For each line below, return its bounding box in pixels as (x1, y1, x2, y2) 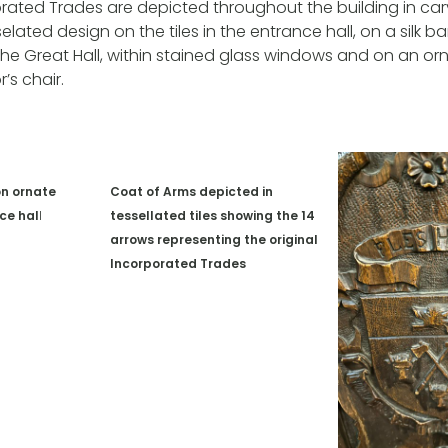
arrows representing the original (110, 230, 319, 248)
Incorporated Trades (110, 254, 247, 272)
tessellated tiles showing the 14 (110, 206, 316, 224)
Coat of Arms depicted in (110, 182, 274, 200)
